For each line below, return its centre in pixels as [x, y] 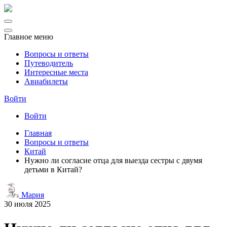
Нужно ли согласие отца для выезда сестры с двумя [113, 160]
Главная [38, 133]
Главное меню [29, 37]
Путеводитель [49, 63]
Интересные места [56, 72]
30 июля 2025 [27, 204]
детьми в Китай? [53, 169]
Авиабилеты [46, 81]
